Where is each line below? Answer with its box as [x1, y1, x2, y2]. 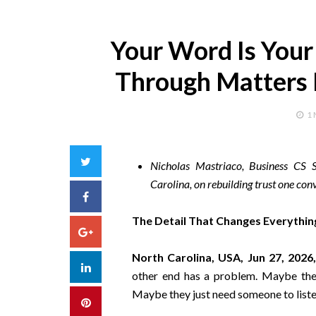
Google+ [92, 224, 136, 238]
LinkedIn [90, 260, 132, 273]
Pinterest [90, 295, 135, 308]
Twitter [90, 154, 128, 167]
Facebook [88, 189, 138, 202]
